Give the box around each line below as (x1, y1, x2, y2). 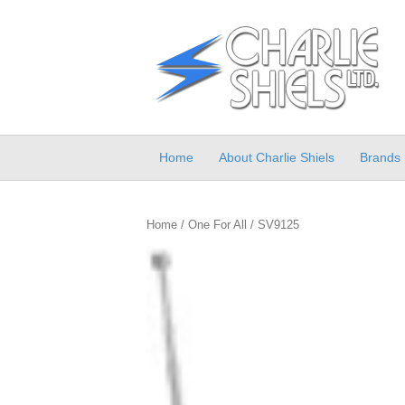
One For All (188, 218, 247, 231)
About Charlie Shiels (219, 150, 334, 165)
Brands (360, 150, 400, 165)
